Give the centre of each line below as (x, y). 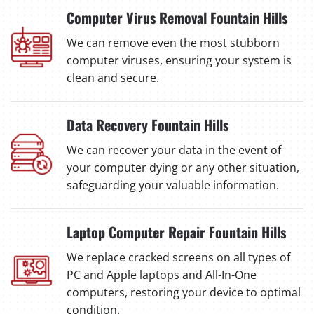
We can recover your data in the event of (174, 150)
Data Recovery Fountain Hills (148, 124)
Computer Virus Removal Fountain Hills (177, 17)
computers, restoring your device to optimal (184, 292)
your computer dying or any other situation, (183, 167)
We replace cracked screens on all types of (178, 257)
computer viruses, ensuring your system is (179, 60)
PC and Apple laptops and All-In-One (162, 274)
